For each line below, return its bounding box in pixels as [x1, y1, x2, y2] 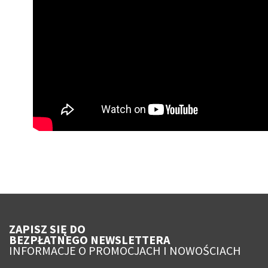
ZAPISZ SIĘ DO [9, 221, 86, 237]
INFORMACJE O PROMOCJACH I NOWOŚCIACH [9, 243, 241, 258]
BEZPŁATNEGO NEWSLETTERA [9, 232, 170, 248]
